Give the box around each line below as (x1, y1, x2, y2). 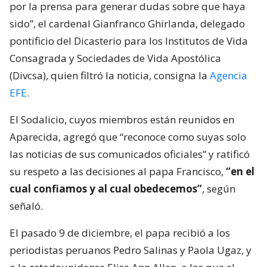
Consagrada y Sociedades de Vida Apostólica (10, 51, 221, 65)
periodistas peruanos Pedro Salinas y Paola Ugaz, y (10, 243, 252, 257)
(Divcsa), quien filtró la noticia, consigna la (10, 68, 210, 82)
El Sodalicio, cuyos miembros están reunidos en (10, 112, 234, 126)
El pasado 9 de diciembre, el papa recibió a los (10, 225, 230, 240)
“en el (226, 164, 254, 178)
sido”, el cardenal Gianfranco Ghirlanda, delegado (10, 16, 245, 30)
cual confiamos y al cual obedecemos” (10, 181, 202, 195)
